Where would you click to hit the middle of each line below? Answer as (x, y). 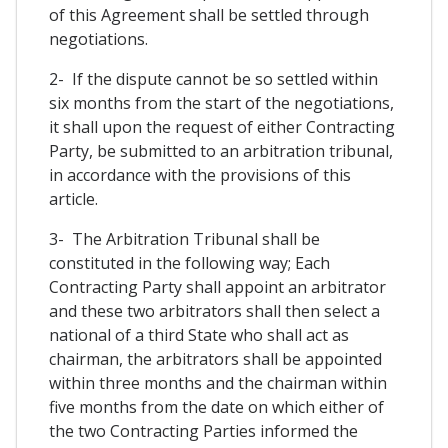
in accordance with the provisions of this (200, 175)
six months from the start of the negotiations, (221, 103)
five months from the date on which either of (216, 407)
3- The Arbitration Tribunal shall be (184, 239)
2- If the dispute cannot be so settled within (213, 79)
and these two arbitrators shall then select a (214, 311)
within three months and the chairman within (218, 383)
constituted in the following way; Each (189, 263)
